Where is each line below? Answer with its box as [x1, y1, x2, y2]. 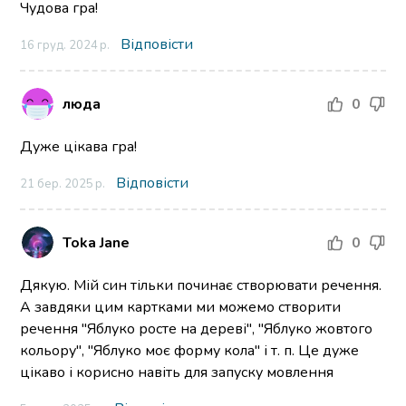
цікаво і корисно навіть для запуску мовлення [20, 362, 334, 383]
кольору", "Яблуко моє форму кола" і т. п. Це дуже [20, 341, 360, 362]
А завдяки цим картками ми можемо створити [20, 297, 342, 318]
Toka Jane [63, 232, 130, 253]
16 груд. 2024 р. [20, 37, 111, 54]
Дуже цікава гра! [20, 137, 138, 158]
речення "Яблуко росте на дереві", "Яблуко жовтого [20, 319, 373, 340]
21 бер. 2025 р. [20, 176, 106, 193]
